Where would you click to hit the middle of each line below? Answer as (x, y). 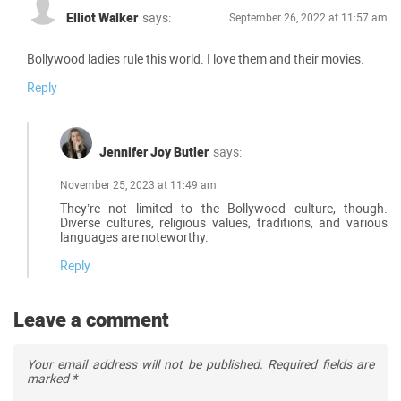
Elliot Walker (102, 17)
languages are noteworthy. (134, 237)
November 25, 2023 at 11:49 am (138, 185)
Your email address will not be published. (145, 364)
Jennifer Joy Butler (154, 152)
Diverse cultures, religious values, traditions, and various (224, 222)
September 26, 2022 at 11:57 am (308, 18)
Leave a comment (91, 320)
